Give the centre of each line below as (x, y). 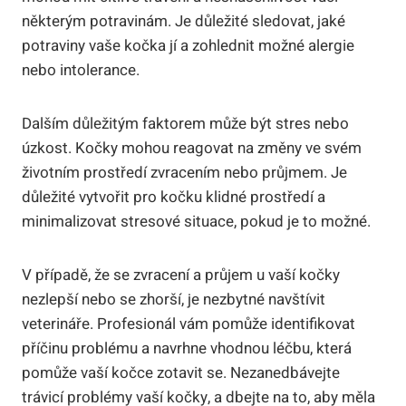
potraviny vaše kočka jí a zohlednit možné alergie (188, 46)
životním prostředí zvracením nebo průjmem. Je (184, 173)
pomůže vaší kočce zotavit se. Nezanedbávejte (181, 373)
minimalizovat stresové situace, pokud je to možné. (196, 222)
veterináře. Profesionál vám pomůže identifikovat (188, 324)
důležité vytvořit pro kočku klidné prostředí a (174, 198)
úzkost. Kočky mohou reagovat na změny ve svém (192, 149)
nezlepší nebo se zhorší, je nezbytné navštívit (174, 300)
